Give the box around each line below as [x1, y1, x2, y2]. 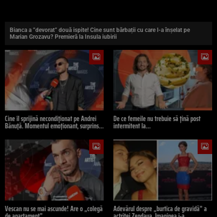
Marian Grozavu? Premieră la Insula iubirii [10, 33, 117, 40]
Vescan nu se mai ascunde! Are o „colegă [5, 203, 103, 214]
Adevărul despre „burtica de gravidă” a [113, 203, 207, 214]
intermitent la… [113, 121, 151, 132]
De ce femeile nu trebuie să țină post [113, 113, 201, 124]
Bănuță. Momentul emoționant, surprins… [5, 121, 104, 132]
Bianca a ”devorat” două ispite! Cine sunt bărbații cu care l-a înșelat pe [10, 26, 190, 33]
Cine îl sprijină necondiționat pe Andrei [5, 113, 96, 124]
